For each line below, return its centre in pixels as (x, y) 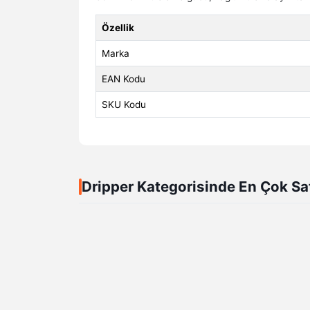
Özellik (118, 28)
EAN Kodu (124, 79)
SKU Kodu (124, 104)
